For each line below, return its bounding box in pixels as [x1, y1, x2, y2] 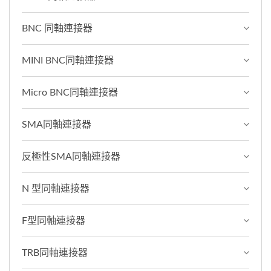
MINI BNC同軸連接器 [22, 55, 114, 65]
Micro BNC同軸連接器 [22, 87, 118, 97]
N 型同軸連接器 [22, 183, 90, 194]
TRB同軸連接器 [22, 247, 88, 258]
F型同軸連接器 [22, 215, 85, 226]
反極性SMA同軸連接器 [22, 151, 120, 162]
